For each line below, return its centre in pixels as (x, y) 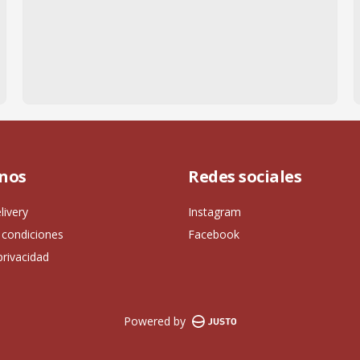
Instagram (215, 212)
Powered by (154, 321)
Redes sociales (245, 176)
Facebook (214, 234)
